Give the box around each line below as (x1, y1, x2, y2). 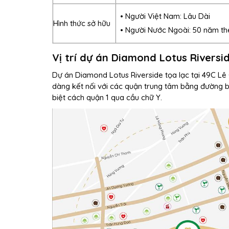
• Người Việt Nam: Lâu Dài (120, 11, 210, 21)
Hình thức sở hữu (53, 18, 110, 28)
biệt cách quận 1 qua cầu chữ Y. (52, 92, 162, 102)
